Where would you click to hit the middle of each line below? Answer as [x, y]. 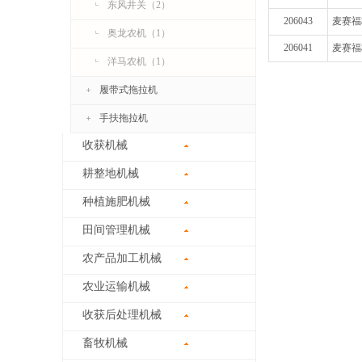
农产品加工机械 [122, 258]
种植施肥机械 [116, 202]
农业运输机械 [116, 286]
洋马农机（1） [139, 61]
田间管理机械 [116, 230]
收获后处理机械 [122, 315]
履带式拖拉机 [128, 90]
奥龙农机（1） [139, 33]
